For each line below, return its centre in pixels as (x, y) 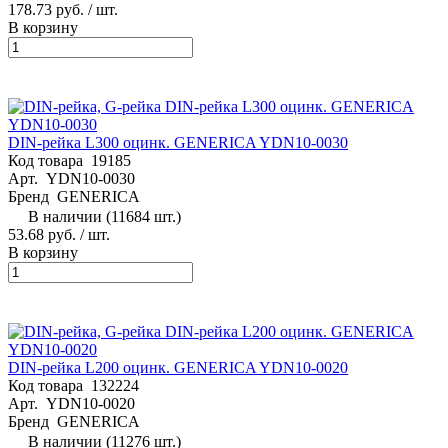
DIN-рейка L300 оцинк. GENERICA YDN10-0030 (178, 142)
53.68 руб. (42, 234)
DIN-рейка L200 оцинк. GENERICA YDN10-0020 (178, 367)
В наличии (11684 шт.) (104, 216)
